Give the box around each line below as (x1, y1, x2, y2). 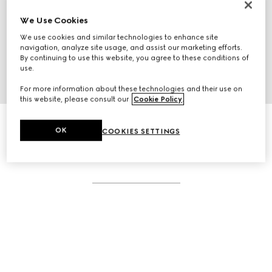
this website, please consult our (20, 95, 131, 104)
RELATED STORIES (80, 148, 192, 165)
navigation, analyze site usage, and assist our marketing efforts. (20, 43, 243, 52)
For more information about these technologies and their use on (20, 84, 243, 93)
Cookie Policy (134, 95, 183, 104)
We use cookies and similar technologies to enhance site (20, 33, 219, 42)
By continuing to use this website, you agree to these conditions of (20, 53, 250, 63)
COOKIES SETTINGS (102, 127, 180, 136)
